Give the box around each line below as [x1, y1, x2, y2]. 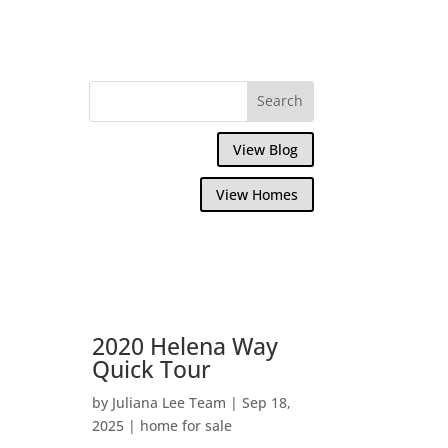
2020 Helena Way [92, 329, 279, 362]
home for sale [140, 415, 233, 435]
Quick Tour [92, 352, 212, 385]
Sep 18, [242, 392, 292, 412]
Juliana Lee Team [112, 392, 227, 412]
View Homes [215, 185, 298, 205]
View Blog [232, 139, 298, 159]
